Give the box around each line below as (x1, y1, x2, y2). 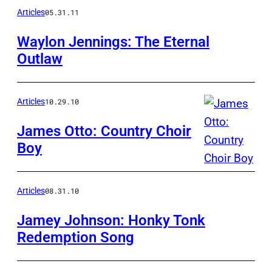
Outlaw (17, 50, 63, 67)
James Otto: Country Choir (17, 123, 191, 140)
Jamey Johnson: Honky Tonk (17, 212, 205, 229)
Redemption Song (17, 229, 134, 246)
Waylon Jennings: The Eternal (17, 33, 209, 50)
